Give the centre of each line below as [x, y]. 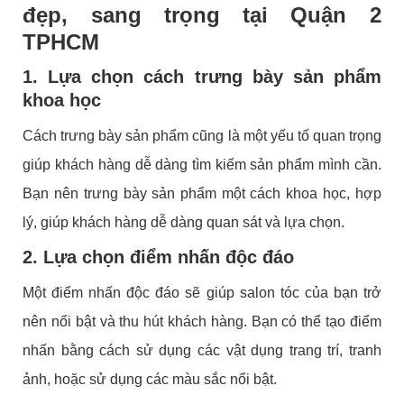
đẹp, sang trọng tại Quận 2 [202, 14]
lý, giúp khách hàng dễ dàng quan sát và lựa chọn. [184, 222]
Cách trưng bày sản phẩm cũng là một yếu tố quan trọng [202, 135]
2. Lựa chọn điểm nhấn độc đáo [159, 257]
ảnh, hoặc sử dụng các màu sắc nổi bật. [150, 379]
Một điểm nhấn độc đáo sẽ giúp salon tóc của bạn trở [202, 292]
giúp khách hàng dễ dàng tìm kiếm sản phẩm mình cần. [202, 164]
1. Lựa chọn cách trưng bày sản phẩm [202, 76]
